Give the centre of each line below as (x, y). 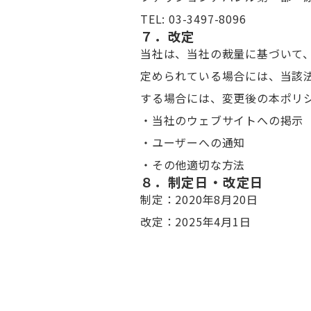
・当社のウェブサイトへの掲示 (222, 120)
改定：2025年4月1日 (196, 221)
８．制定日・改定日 (202, 182)
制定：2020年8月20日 (199, 199)
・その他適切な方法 (193, 165)
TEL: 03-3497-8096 (193, 19)
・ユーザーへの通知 (193, 142)
